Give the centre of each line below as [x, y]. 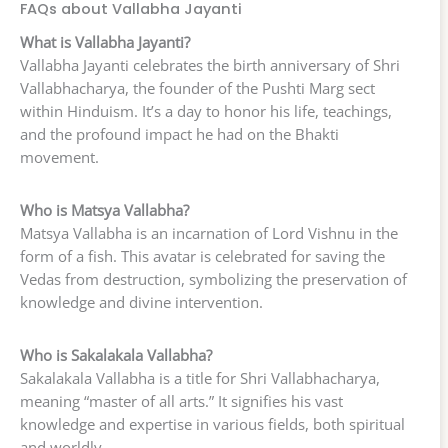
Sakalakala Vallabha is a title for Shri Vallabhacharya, [200, 378]
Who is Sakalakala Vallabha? [116, 355]
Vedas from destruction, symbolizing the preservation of [213, 279]
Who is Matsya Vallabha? [104, 210]
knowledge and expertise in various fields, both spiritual [212, 424]
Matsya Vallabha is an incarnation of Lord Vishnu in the [209, 233]
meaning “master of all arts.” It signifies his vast [181, 401]
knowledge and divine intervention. [141, 302]
